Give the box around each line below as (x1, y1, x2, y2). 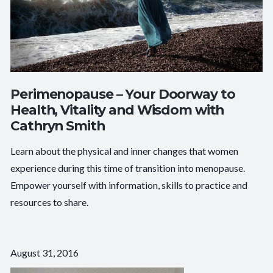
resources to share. (10, 196, 89, 208)
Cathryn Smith (10, 117, 105, 133)
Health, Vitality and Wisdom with (10, 101, 224, 118)
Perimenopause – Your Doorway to (10, 85, 235, 102)
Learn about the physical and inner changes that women (10, 144, 239, 157)
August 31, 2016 (10, 246, 79, 258)
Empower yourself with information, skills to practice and (10, 179, 248, 191)
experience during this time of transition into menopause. (10, 161, 246, 174)
